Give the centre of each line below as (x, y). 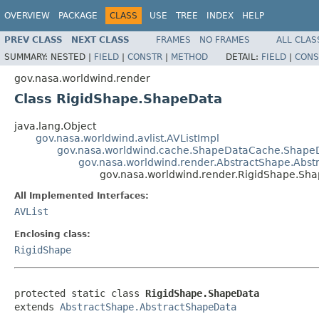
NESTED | (72, 57)
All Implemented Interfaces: (82, 195)
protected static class (80, 293)
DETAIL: (244, 57)
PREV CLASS (33, 40)
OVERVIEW (27, 16)
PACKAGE (78, 16)
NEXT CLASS (100, 40)
